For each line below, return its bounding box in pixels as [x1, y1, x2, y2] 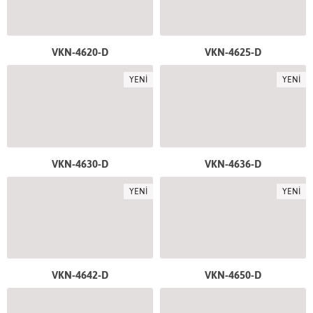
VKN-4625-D [205, 46, 261, 59]
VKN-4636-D [205, 157, 261, 170]
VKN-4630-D [52, 157, 108, 170]
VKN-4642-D [52, 269, 108, 282]
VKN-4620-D [52, 46, 108, 59]
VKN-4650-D [205, 269, 261, 282]
